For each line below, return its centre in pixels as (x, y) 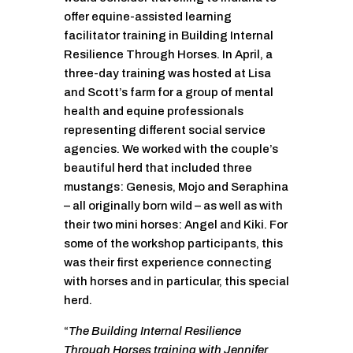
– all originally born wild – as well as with (173, 206)
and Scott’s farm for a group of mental (168, 93)
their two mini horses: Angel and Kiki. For (175, 225)
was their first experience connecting (167, 263)
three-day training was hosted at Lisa (167, 74)
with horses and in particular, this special (176, 282)
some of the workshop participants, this (173, 244)
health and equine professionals (153, 111)
